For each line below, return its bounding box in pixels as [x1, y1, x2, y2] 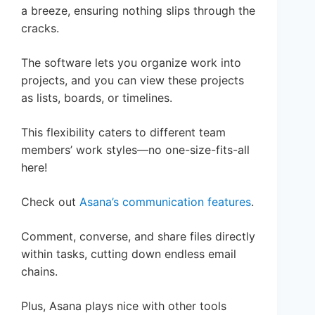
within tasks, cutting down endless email [21, 247, 236, 262]
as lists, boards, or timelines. [21, 91, 172, 105]
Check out [21, 195, 79, 210]
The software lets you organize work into [21, 56, 241, 70]
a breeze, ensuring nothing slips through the [21, 4, 255, 18]
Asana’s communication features [79, 195, 251, 210]
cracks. [21, 21, 59, 36]
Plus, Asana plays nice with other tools [21, 299, 226, 314]
